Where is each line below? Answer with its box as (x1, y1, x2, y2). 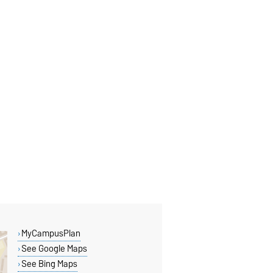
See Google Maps (21, 241, 87, 257)
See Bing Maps (21, 256, 77, 272)
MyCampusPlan (21, 225, 80, 241)
